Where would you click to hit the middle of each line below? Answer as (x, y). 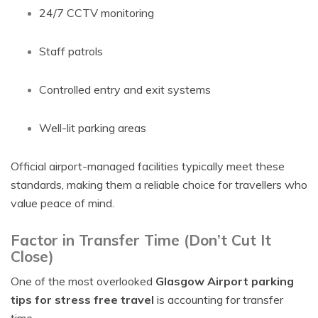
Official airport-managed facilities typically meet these (148, 166)
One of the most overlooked (83, 281)
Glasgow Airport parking (225, 281)
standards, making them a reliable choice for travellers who (159, 185)
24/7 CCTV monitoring (97, 13)
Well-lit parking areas (93, 128)
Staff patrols (71, 51)
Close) (32, 256)
